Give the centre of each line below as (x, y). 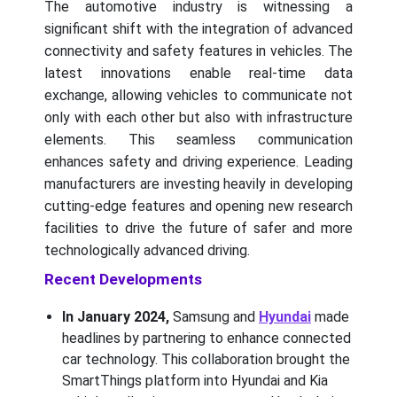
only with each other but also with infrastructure (198, 117)
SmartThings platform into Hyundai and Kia (195, 380)
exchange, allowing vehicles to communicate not (198, 95)
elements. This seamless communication (198, 139)
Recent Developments (123, 279)
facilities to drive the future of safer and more (198, 228)
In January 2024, (117, 316)
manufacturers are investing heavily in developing (198, 183)
